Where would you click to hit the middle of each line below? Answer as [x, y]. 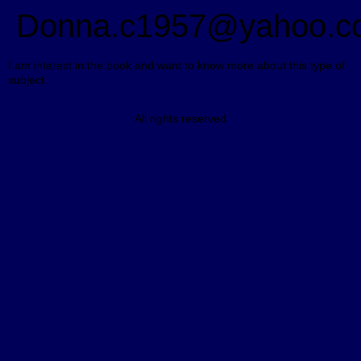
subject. [28, 80]
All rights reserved [180, 119]
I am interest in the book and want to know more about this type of [176, 65]
